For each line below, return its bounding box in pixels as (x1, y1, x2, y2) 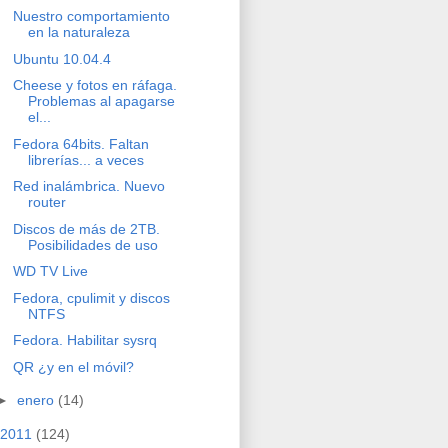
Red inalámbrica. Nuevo (12, 178, 165, 195)
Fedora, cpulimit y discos (12, 289, 170, 306)
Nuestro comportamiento (12, 8, 170, 25)
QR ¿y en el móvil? (12, 358, 134, 375)
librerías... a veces (27, 151, 144, 168)
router (27, 194, 66, 211)
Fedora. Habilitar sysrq (12, 332, 157, 349)
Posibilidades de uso (27, 236, 158, 253)
